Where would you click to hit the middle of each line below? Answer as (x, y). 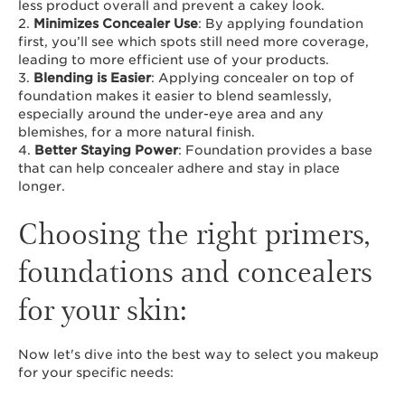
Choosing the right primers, (194, 232)
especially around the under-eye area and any (171, 114)
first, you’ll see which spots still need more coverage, (193, 42)
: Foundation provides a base (275, 150)
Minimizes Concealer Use (116, 24)
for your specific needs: (96, 372)
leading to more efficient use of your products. (174, 60)
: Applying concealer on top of (253, 78)
